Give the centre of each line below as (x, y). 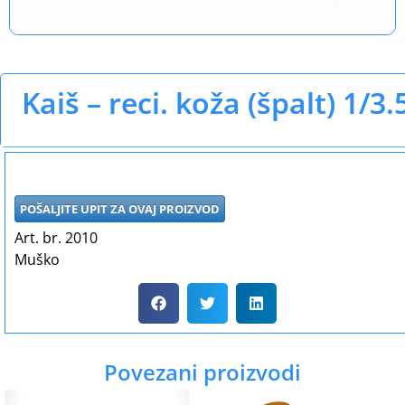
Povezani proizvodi (202, 372)
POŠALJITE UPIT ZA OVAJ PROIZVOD (120, 208)
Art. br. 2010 (56, 237)
